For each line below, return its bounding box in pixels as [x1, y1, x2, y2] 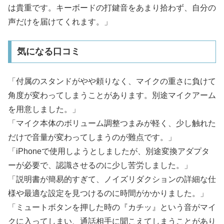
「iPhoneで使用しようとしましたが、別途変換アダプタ [8, 146, 209, 155]
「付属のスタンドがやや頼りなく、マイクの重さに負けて [8, 76, 216, 85]
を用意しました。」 [8, 104, 80, 113]
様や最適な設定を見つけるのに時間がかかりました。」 [8, 188, 208, 197]
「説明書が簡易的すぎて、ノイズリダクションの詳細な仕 [8, 174, 216, 183]
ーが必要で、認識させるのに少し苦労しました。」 [8, 160, 192, 169]
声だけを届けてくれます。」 [8, 17, 112, 26]
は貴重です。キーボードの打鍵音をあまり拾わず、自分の [8, 3, 216, 12]
